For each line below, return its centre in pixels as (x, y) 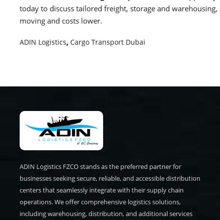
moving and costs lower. (61, 20)
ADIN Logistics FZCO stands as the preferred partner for (100, 166)
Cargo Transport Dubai (108, 42)
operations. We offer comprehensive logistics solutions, (100, 202)
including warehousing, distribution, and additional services (106, 213)
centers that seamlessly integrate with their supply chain (102, 190)
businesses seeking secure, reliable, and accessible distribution (110, 178)
